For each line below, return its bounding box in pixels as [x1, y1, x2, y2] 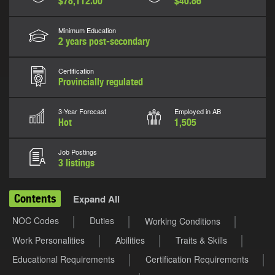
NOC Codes [12, 214, 59, 227]
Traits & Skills [176, 234, 227, 247]
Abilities [115, 234, 145, 247]
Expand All [73, 192, 120, 206]
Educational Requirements [12, 253, 115, 266]
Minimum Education [58, 25, 116, 36]
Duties [90, 214, 114, 227]
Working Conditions [145, 215, 220, 228]
